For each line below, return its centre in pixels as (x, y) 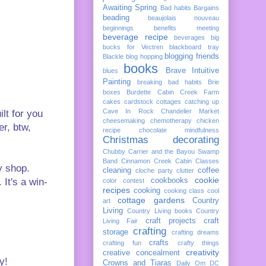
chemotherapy (171, 120)
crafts (159, 243)
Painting (117, 82)
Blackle (113, 56)
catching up (202, 101)
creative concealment (141, 253)
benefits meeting (186, 28)
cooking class (184, 190)
